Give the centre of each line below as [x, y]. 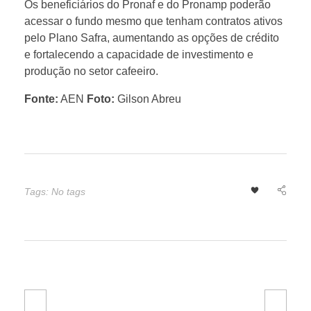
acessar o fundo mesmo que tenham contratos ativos [153, 21]
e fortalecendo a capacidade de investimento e [139, 54]
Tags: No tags [55, 191]
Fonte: [41, 99]
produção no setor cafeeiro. [91, 71]
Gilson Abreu [148, 99]
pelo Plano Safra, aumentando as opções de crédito [152, 37]
